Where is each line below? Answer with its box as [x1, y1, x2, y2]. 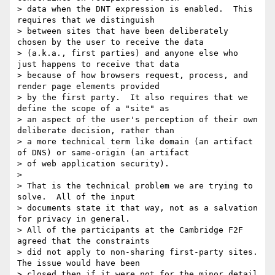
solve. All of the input [17, 192, 135, 202]
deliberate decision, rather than [17, 126, 174, 136]
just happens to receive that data [17, 60, 179, 69]
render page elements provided [17, 82, 160, 91]
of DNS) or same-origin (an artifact [17, 148, 189, 158]
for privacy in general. [17, 214, 130, 224]
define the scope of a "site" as [17, 104, 169, 114]
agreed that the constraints [17, 236, 150, 246]
